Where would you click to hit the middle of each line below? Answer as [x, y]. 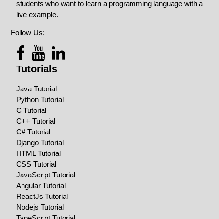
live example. [37, 15]
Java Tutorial [37, 89]
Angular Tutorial [41, 186]
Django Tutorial [40, 143]
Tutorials [37, 69]
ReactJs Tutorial [42, 197]
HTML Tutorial [39, 153]
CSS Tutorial [36, 164]
